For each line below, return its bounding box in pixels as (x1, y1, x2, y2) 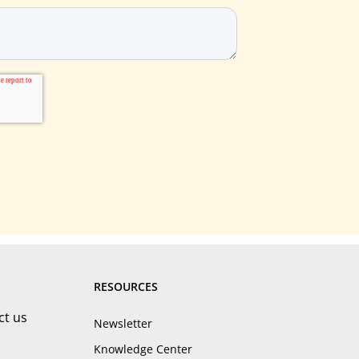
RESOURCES (93, 279, 158, 294)
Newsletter (93, 316, 152, 331)
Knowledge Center (93, 341, 192, 357)
